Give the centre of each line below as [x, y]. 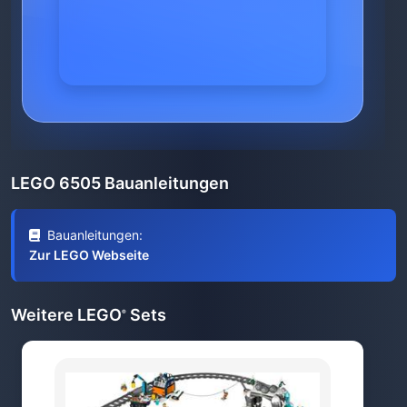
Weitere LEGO [66, 315]
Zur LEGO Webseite [89, 255]
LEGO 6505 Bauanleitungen [120, 183]
